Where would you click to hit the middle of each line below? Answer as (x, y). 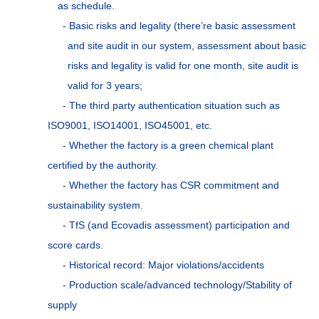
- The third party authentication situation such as (171, 106)
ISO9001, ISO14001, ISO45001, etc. (130, 126)
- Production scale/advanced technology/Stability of (177, 285)
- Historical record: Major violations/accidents (163, 265)
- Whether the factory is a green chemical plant (168, 146)
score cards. (75, 245)
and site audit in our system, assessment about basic (187, 46)
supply (62, 305)
